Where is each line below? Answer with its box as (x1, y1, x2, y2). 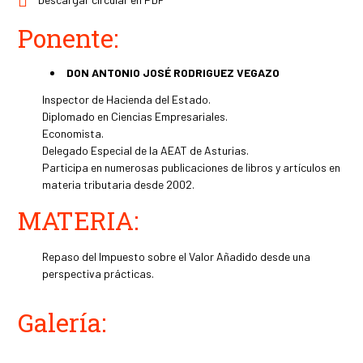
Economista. (42, 126, 105, 141)
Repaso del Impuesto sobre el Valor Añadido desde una (42, 250, 311, 264)
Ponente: (18, 22, 119, 55)
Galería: (18, 306, 107, 340)
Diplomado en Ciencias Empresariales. (42, 109, 228, 124)
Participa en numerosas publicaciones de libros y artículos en (42, 160, 341, 175)
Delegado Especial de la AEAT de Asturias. (42, 143, 250, 158)
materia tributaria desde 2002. (42, 177, 195, 192)
